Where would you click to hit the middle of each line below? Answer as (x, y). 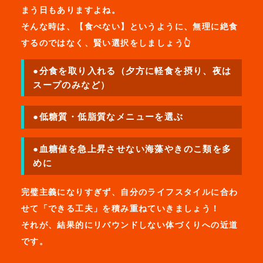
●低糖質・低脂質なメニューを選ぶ (108, 117)
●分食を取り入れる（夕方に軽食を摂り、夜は (132, 70)
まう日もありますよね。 (71, 10)
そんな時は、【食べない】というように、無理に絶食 (129, 26)
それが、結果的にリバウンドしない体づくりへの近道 (129, 225)
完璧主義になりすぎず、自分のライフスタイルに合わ (129, 192)
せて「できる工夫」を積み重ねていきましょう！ (120, 209)
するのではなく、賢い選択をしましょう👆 (106, 43)
